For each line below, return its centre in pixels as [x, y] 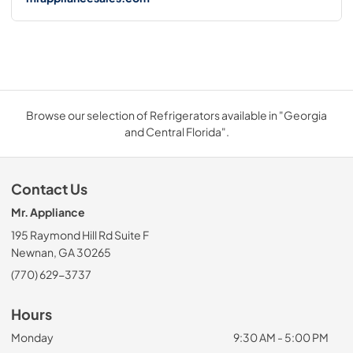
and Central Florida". [176, 132]
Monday [32, 338]
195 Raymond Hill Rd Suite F [80, 235]
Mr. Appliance [48, 212]
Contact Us [49, 190]
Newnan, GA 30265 [61, 253]
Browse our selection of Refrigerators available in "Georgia [176, 115]
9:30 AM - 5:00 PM [281, 338]
